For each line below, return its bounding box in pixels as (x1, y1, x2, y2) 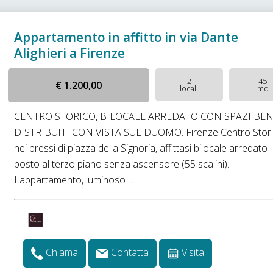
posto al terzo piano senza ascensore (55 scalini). (14, 157, 230, 171)
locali (180, 83, 199, 94)
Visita (182, 246, 205, 260)
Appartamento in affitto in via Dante (14, 29, 239, 46)
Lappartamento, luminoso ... (14, 173, 134, 186)
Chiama (46, 246, 79, 260)
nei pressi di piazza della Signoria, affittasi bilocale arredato (14, 141, 268, 155)
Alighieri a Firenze (14, 44, 126, 62)
